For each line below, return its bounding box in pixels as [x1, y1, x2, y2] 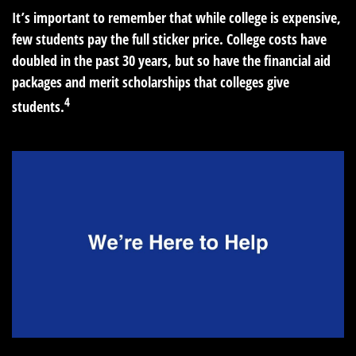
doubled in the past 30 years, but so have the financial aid [12, 50, 331, 70]
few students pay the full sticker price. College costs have [12, 29, 327, 48]
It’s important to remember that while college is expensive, [12, 7, 341, 27]
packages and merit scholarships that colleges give [12, 72, 289, 91]
